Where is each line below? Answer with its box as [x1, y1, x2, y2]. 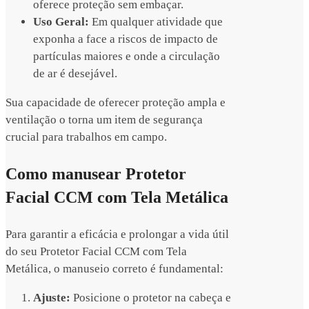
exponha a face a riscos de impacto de [33, 32, 218, 46]
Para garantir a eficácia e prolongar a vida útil [6, 228, 229, 241]
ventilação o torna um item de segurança [6, 113, 203, 127]
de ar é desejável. [33, 67, 117, 81]
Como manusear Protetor [6, 165, 186, 183]
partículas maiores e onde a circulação [33, 50, 220, 63]
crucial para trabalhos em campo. [6, 130, 167, 144]
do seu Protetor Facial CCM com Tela [6, 245, 187, 259]
